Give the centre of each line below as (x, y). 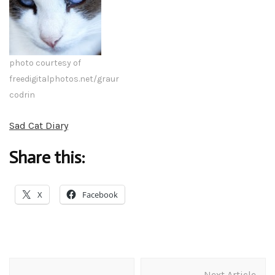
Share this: (47, 158)
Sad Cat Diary (39, 126)
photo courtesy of (45, 63)
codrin (22, 95)
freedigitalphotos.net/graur (64, 79)
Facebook (100, 195)
